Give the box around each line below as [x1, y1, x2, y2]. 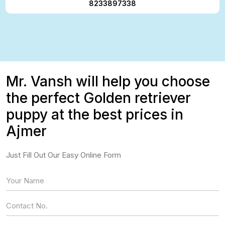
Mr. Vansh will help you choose [6, 73, 210, 90]
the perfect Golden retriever [6, 89, 191, 106]
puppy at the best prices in [6, 106, 183, 123]
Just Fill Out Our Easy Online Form [6, 150, 121, 160]
